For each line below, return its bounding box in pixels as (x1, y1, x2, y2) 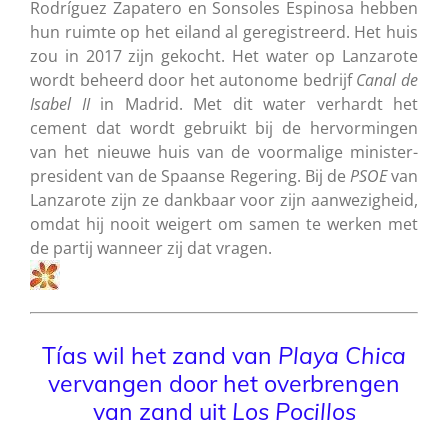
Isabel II (30, 92, 90, 115)
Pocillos (274, 396, 356, 426)
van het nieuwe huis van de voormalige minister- (30, 140, 418, 163)
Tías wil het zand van (42, 340, 278, 370)
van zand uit (92, 396, 232, 426)
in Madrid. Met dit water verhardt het (89, 92, 418, 115)
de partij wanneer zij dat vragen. (30, 236, 272, 259)
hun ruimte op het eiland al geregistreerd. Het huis (30, 20, 418, 43)
